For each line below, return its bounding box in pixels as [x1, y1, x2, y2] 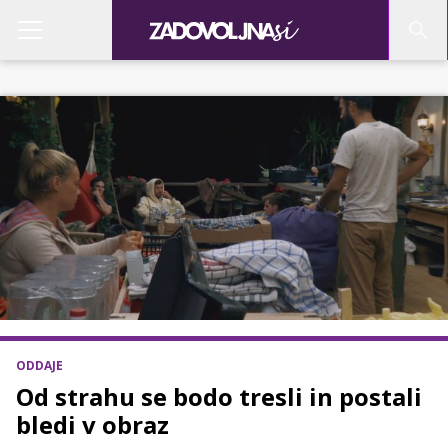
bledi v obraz [16, 408, 169, 441]
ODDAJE [16, 357, 63, 374]
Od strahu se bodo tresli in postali [16, 380, 422, 413]
